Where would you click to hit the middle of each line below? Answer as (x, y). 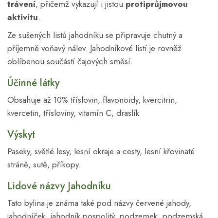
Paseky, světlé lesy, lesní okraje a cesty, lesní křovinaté (101, 151)
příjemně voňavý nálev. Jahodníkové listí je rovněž (94, 48)
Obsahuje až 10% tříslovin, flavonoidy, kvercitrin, (92, 100)
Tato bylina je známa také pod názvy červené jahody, (99, 203)
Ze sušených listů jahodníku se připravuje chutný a (95, 35)
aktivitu (23, 17)
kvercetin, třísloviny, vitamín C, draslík (74, 113)
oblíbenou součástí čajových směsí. (70, 61)
